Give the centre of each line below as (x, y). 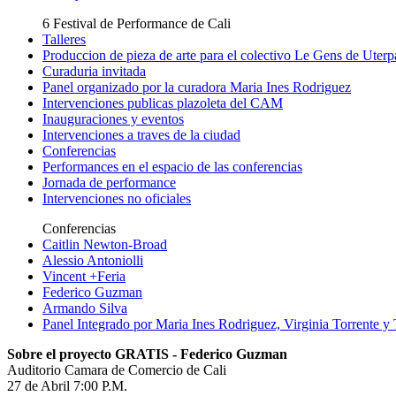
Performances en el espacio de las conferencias (172, 167)
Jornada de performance (109, 183)
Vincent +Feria (84, 276)
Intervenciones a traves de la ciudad (141, 135)
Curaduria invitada (94, 71)
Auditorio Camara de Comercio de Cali (117, 370)
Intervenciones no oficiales (117, 198)
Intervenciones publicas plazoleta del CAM (163, 103)
